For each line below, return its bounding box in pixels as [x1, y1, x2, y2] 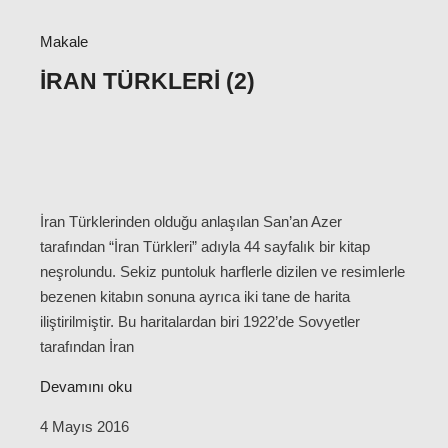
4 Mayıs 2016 [40, 417, 129, 435]
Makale [40, 33, 88, 51]
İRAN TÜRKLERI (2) [40, 69, 255, 95]
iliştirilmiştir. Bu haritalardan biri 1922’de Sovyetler [40, 312, 360, 330]
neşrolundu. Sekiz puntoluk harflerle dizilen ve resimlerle [40, 262, 405, 280]
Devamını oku [40, 377, 132, 395]
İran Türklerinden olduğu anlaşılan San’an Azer [40, 212, 342, 230]
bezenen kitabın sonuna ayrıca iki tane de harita [40, 287, 350, 305]
